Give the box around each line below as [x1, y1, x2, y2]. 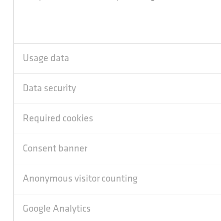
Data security [23, 84, 76, 94]
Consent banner [23, 144, 87, 154]
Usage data [23, 54, 69, 64]
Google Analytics [23, 204, 91, 214]
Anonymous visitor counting [23, 174, 138, 184]
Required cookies [23, 114, 93, 124]
